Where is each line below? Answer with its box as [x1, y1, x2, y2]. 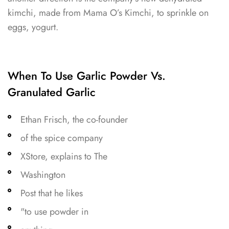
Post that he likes [20, 187, 83, 200]
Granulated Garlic [8, 84, 96, 101]
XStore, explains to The [20, 150, 107, 164]
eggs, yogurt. [8, 20, 58, 34]
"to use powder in [20, 205, 88, 219]
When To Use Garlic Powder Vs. [8, 67, 166, 84]
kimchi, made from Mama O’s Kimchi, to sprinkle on [8, 6, 209, 20]
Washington [20, 168, 65, 182]
